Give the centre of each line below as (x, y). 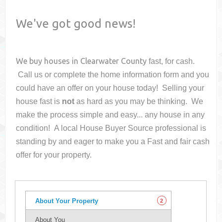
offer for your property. (54, 155)
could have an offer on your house (77, 88)
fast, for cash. (172, 61)
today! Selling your (171, 88)
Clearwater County (114, 61)
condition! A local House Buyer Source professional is (111, 128)
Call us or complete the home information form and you (113, 75)
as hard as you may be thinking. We (139, 102)
